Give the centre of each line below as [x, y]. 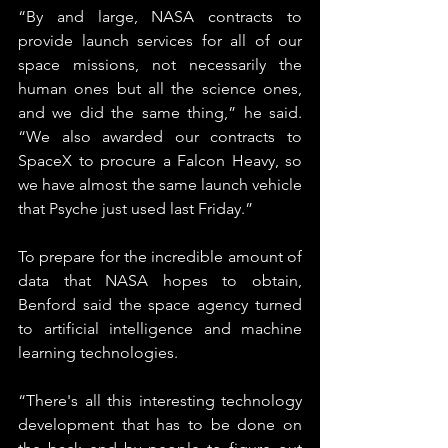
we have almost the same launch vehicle [160, 184]
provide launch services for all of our [160, 40]
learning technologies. [98, 352]
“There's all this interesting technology [160, 400]
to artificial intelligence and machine [160, 328]
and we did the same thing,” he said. [160, 112]
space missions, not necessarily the [160, 64]
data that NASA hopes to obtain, [160, 280]
